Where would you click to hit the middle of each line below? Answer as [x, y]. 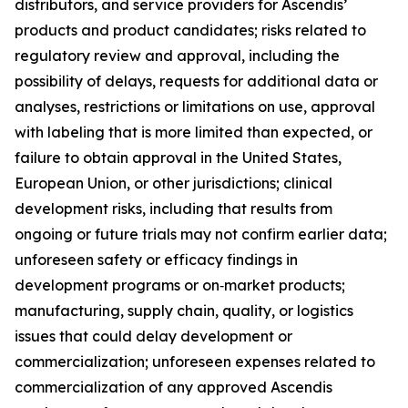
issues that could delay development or [153, 336]
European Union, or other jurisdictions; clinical [173, 183]
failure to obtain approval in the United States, [178, 158]
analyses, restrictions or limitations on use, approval [195, 107]
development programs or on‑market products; [180, 285]
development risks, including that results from [173, 209]
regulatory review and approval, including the [177, 56]
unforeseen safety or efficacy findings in [156, 260]
